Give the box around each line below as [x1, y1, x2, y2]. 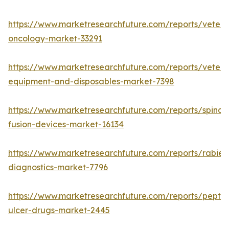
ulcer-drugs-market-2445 [8, 205, 110, 216]
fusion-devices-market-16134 [8, 119, 124, 130]
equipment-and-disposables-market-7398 [8, 76, 174, 87]
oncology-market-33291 [8, 33, 102, 44]
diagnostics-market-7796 [8, 162, 108, 173]
